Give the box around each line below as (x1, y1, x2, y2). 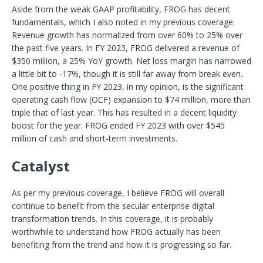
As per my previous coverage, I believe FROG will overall (12, 187, 224, 199)
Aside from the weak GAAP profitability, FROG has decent (12, 4, 230, 15)
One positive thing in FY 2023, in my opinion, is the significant (12, 81, 244, 93)
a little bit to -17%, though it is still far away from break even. (12, 68, 242, 80)
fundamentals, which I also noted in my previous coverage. (12, 16, 235, 28)
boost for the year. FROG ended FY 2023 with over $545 (12, 120, 225, 131)
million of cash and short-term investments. (12, 133, 177, 144)
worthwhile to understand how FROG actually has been (12, 226, 221, 238)
